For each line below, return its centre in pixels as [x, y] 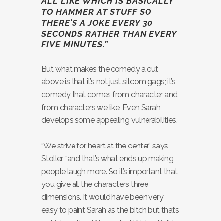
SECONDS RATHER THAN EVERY [109, 34]
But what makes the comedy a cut [100, 69]
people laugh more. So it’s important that [110, 171]
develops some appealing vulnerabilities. [109, 120]
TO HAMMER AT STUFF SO [96, 12]
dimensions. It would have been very [102, 197]
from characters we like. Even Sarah [101, 107]
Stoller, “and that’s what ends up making [107, 159]
